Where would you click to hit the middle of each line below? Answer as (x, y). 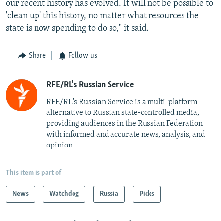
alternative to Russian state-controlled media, (123, 113)
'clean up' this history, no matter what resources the (102, 16)
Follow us (83, 56)
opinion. (60, 145)
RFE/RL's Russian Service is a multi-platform (122, 102)
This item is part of (34, 173)
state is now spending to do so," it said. (77, 28)
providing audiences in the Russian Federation (125, 124)
